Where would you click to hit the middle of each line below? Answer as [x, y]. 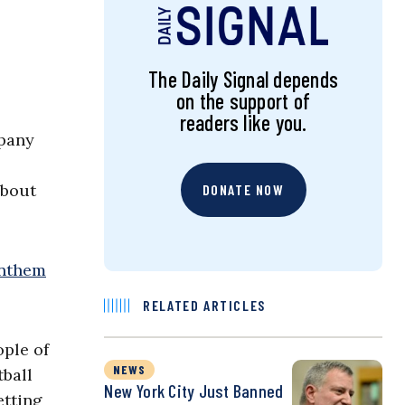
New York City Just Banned [194, 391]
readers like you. [243, 123]
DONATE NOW [243, 190]
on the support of [244, 101]
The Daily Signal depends [243, 80]
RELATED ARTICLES [204, 306]
